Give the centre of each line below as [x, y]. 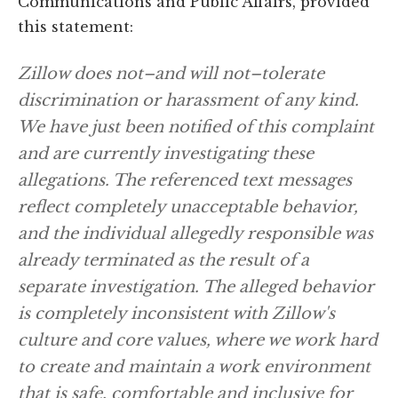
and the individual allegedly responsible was [195, 233]
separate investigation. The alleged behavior [196, 287]
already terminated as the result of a [163, 260]
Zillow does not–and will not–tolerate [171, 73]
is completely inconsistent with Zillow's [176, 313]
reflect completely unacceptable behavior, [188, 207]
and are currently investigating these [166, 153]
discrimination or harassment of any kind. [188, 100]
